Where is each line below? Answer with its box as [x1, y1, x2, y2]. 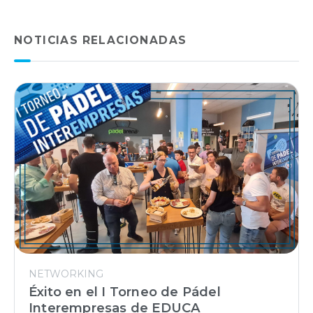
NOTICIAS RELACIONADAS [14, 34, 187, 48]
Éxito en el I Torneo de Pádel [29, 284, 221, 300]
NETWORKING [29, 268, 103, 281]
